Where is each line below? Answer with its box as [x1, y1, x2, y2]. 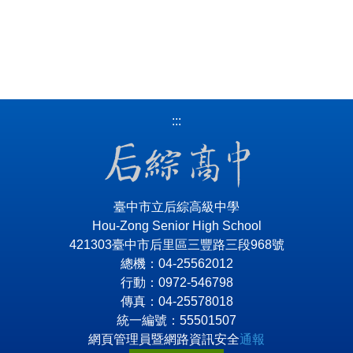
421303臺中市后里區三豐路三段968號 [69, 238, 284, 251]
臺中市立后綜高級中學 [113, 200, 240, 214]
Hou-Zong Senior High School [91, 219, 262, 232]
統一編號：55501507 [117, 314, 236, 327]
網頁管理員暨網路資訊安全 [88, 333, 240, 346]
